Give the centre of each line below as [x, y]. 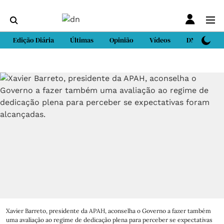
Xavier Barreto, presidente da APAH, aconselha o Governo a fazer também [108, 211]
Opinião [121, 40]
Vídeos [160, 40]
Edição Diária [33, 40]
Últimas [82, 40]
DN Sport [200, 40]
